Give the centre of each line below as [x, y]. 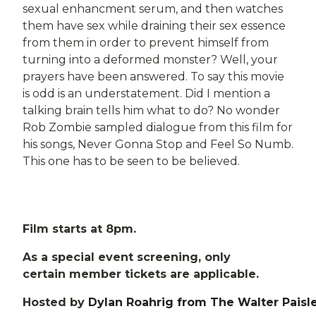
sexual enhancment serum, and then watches [153, 9]
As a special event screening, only [127, 257]
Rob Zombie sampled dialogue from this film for [158, 127]
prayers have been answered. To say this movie [153, 77]
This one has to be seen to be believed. [131, 161]
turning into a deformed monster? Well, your [150, 60]
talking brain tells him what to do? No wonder [151, 110]
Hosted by [55, 302]
